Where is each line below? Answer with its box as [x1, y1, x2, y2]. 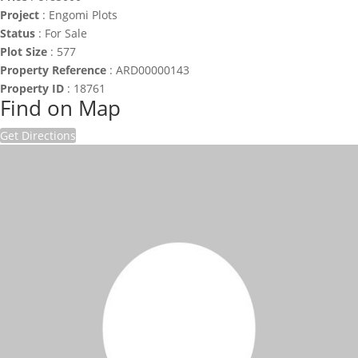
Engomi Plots [49, 7, 117, 22]
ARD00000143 [116, 62, 189, 78]
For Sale [45, 26, 87, 41]
